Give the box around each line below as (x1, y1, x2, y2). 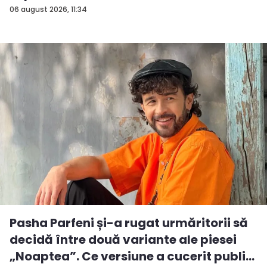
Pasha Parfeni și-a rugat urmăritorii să (10, 215, 248, 232)
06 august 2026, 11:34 (10, 4, 87, 15)
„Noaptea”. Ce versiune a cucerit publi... (10, 248, 254, 265)
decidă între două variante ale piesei (10, 231, 237, 249)
